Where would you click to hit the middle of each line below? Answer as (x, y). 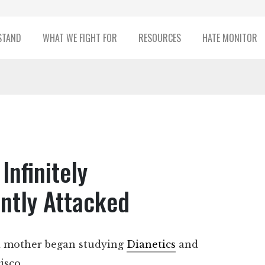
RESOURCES (159, 38)
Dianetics (151, 245)
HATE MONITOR (230, 38)
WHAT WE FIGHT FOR (80, 38)
